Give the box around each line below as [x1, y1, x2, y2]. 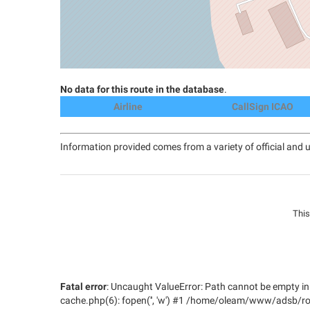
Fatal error [60, 281, 107, 293]
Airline [113, 101, 143, 112]
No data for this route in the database [60, 84, 224, 95]
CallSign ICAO [232, 101, 293, 112]
